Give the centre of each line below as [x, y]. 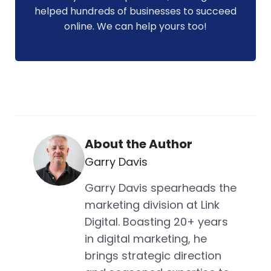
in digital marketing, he [146, 239]
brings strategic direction [153, 256]
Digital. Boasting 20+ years [156, 222]
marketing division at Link [152, 205]
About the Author [139, 144]
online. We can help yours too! [135, 27]
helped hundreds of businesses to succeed [135, 11]
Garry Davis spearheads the [161, 188]
